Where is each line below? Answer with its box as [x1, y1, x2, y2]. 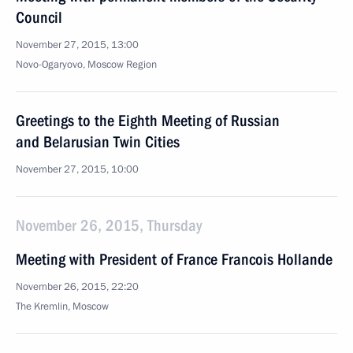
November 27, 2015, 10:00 [16, 162, 139, 176]
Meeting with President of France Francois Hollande [16, 250, 333, 269]
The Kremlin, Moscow [16, 299, 109, 314]
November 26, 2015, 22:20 [16, 280, 139, 294]
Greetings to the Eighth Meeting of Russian [16, 111, 280, 130]
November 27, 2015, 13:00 [16, 38, 139, 52]
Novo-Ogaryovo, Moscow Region [16, 58, 157, 72]
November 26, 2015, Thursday [16, 216, 202, 235]
